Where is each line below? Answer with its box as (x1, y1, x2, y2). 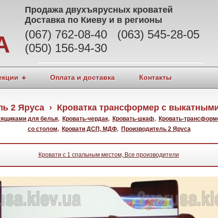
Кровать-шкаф (112, 115, 154, 122)
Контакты (139, 73, 172, 81)
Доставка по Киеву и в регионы (25, 15, 162, 25)
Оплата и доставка (50, 73, 115, 81)
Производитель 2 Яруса (121, 126, 191, 132)
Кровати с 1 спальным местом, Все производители (38, 151, 179, 158)
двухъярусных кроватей (66, 5, 173, 15)
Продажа (25, 5, 66, 15)
